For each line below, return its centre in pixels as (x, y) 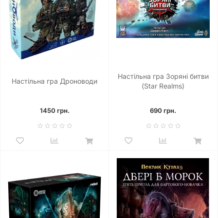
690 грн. (163, 111)
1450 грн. (54, 111)
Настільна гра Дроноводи (54, 81)
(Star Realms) (163, 86)
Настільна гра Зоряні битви (163, 76)
